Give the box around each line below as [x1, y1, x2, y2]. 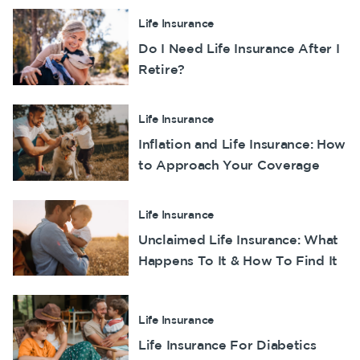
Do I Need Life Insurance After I [138, 41, 340, 56]
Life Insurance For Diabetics [138, 337, 317, 353]
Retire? [138, 62, 185, 77]
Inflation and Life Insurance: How [138, 136, 346, 151]
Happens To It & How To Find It [138, 252, 337, 268]
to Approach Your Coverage [138, 157, 320, 172]
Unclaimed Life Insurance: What [138, 231, 338, 247]
